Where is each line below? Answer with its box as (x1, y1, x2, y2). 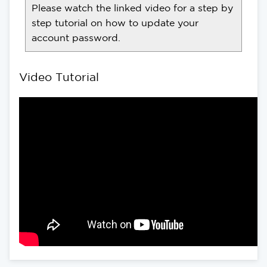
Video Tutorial (19, 70, 99, 84)
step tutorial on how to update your (32, 17, 198, 28)
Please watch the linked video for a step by (32, 2, 233, 13)
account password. (32, 32, 120, 43)
